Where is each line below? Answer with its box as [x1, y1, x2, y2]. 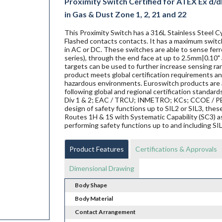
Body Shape [74, 181, 107, 189]
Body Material [74, 195, 113, 203]
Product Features [69, 145, 124, 154]
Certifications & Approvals [135, 145, 217, 154]
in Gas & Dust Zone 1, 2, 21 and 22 [64, 9, 186, 19]
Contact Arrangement [74, 208, 136, 216]
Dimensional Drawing [69, 164, 134, 173]
